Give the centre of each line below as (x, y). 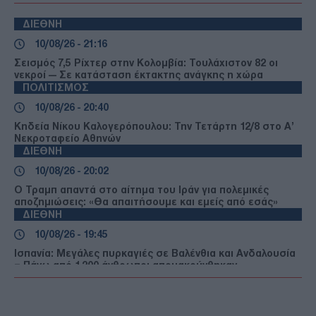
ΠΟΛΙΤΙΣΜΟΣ (56, 87)
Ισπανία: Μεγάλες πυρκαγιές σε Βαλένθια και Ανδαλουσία (155, 253)
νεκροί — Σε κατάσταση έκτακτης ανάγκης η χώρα (139, 74)
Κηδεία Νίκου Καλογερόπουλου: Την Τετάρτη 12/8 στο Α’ (154, 126)
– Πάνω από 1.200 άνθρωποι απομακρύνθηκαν (126, 265)
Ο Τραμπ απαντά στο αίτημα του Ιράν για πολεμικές (141, 189)
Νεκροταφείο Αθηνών (67, 138)
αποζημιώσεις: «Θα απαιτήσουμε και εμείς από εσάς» (146, 201)
